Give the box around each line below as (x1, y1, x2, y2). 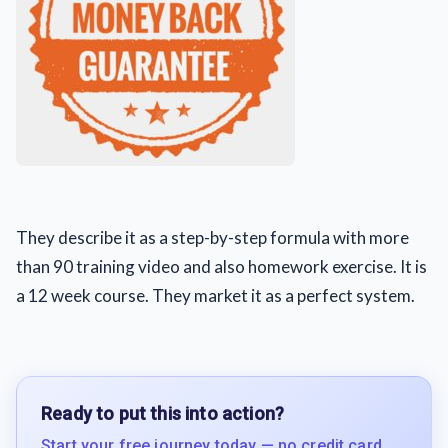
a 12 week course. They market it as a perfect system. (16, 285, 415, 306)
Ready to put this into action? (41, 402, 285, 424)
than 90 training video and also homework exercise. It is (16, 256, 427, 277)
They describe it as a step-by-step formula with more (16, 227, 409, 248)
